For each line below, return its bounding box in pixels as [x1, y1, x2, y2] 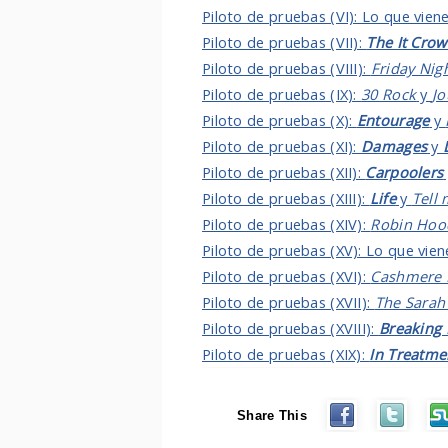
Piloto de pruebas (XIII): [202, 188, 370, 208]
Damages [361, 136, 428, 156]
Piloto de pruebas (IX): [202, 84, 362, 104]
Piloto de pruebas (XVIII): [202, 318, 379, 338]
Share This [237, 408, 307, 423]
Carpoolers [365, 162, 444, 182]
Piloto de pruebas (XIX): [202, 344, 370, 364]
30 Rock [361, 84, 417, 104]
